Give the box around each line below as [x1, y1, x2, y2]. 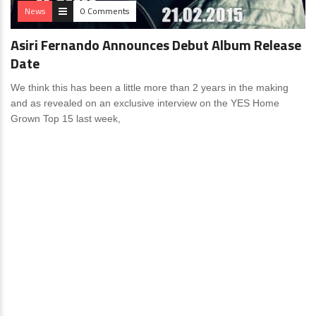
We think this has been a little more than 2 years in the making [11, 82, 288, 94]
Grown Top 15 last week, [11, 113, 121, 125]
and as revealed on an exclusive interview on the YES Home [11, 97, 279, 109]
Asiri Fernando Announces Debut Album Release [11, 34, 301, 56]
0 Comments [80, 4, 129, 18]
